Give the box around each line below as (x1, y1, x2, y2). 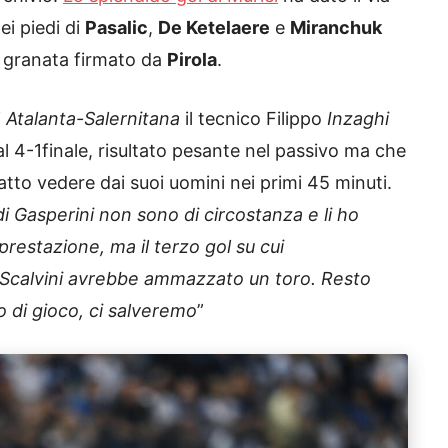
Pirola (167, 49, 217, 71)
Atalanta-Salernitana (6, 108, 180, 130)
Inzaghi (327, 108, 389, 130)
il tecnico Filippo (180, 108, 327, 130)
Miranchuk (290, 17, 382, 39)
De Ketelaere (158, 17, 270, 39)
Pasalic (85, 17, 148, 39)
